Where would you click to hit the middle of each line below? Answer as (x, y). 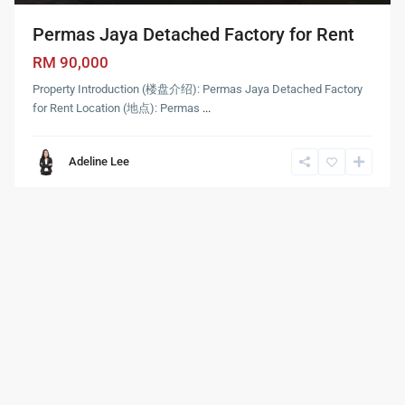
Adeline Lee (99, 162)
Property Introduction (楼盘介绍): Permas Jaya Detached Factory (198, 89)
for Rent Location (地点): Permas (118, 108)
